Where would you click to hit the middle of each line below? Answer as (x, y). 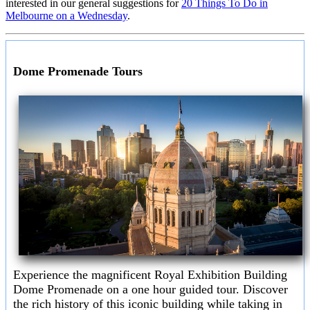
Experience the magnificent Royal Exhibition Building (150, 274)
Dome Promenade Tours (78, 72)
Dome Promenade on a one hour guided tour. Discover (151, 289)
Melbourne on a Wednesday (66, 16)
